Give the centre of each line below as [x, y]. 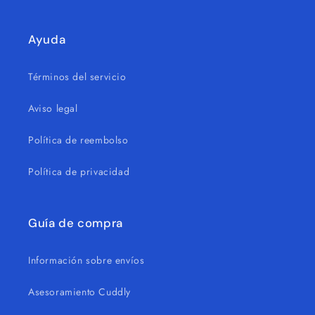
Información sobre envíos [86, 260]
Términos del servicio [77, 77]
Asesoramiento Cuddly [79, 292]
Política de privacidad [79, 172]
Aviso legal [53, 108]
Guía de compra [76, 223]
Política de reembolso [78, 140]
